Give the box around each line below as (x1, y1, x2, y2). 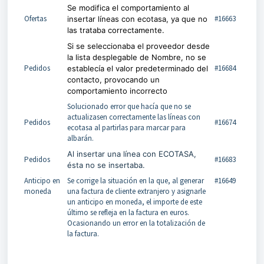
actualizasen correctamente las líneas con (67, 111, 200, 122)
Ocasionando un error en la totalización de (67, 217, 205, 228)
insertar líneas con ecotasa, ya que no (67, 14, 207, 24)
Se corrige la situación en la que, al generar (67, 175, 204, 186)
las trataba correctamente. (67, 25, 164, 35)
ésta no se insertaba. (67, 160, 145, 170)
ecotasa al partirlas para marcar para (67, 122, 186, 133)
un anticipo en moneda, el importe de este (67, 196, 202, 207)
